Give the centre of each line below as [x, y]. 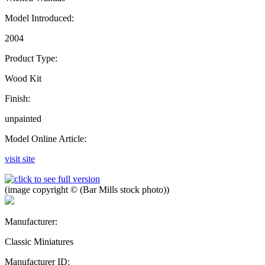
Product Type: [31, 58]
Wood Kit [23, 78]
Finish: [17, 98]
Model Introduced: [39, 18]
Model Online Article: [46, 138]
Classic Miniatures [39, 241]
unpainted [23, 118]
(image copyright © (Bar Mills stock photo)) [87, 189]
